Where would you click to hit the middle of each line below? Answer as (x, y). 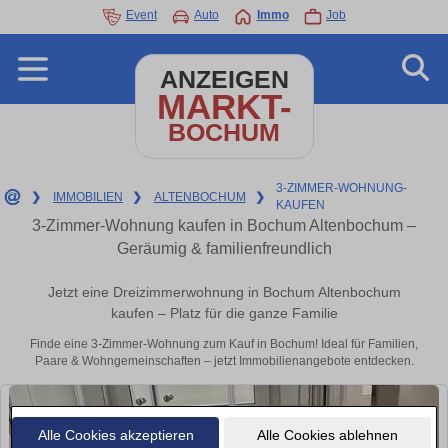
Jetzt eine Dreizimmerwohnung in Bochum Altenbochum (224, 292)
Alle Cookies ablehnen (327, 434)
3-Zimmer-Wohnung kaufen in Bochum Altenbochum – (224, 225)
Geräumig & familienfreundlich (224, 248)
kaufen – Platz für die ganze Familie (224, 313)
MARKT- (224, 106)
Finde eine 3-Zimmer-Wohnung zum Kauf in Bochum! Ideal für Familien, (224, 344)
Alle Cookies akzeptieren (115, 434)
